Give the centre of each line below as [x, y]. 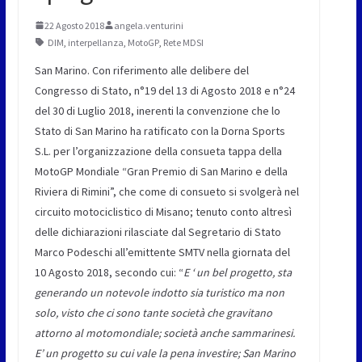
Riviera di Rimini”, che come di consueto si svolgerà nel [166, 191]
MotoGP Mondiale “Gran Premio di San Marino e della [161, 171]
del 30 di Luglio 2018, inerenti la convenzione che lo [157, 110]
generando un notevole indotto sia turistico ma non [159, 292]
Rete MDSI [183, 42]
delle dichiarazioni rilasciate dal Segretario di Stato [158, 232]
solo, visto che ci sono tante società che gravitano [153, 312]
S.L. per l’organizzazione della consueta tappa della [158, 151]
